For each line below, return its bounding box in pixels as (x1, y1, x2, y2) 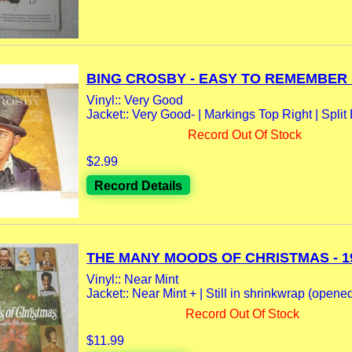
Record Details (94, 179, 182, 193)
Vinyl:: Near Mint (86, 273, 178, 287)
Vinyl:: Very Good (86, 93, 183, 108)
